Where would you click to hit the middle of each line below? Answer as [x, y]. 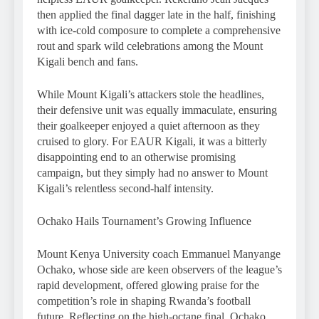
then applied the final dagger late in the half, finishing [156, 14]
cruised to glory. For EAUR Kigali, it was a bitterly [152, 141]
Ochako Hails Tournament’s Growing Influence [144, 221]
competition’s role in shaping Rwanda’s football [144, 300]
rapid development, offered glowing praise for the [148, 285]
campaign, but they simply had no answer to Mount [152, 172]
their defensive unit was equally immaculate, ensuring [157, 110]
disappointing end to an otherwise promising [136, 157]
